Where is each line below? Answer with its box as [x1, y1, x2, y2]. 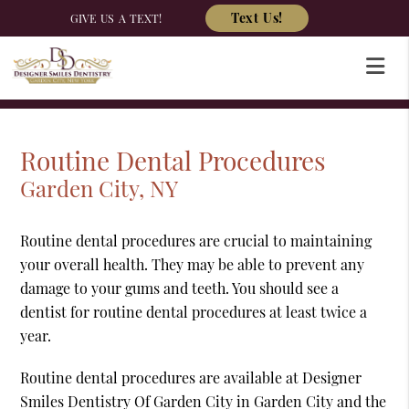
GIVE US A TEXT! [70, 10, 162, 26]
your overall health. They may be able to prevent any [20, 255, 365, 275]
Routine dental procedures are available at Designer [20, 368, 362, 388]
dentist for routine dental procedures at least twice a [20, 302, 368, 322]
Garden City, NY [20, 173, 179, 204]
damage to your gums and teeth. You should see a [20, 278, 340, 299]
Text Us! [231, 9, 283, 26]
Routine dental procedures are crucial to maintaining [20, 231, 372, 251]
